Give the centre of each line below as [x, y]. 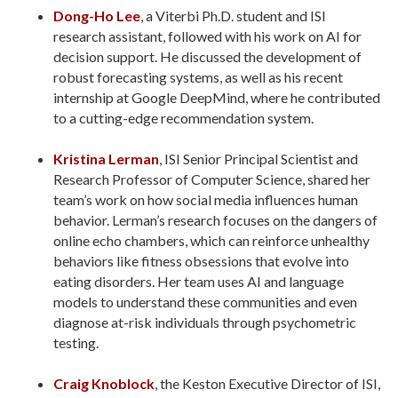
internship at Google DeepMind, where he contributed [217, 97]
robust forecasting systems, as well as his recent [198, 77]
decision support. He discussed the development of [207, 56]
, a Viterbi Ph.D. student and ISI [233, 16]
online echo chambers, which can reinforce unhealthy [211, 240]
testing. [76, 342]
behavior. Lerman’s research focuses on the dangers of [215, 220]
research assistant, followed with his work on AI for [207, 36]
